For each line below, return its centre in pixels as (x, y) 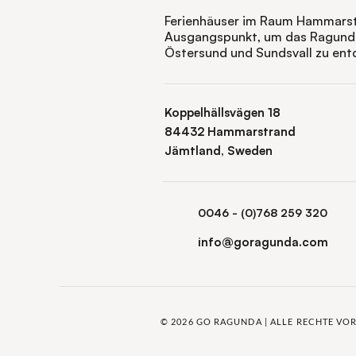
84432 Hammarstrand (232, 132)
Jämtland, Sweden (219, 151)
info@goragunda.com (263, 242)
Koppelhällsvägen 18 (222, 112)
